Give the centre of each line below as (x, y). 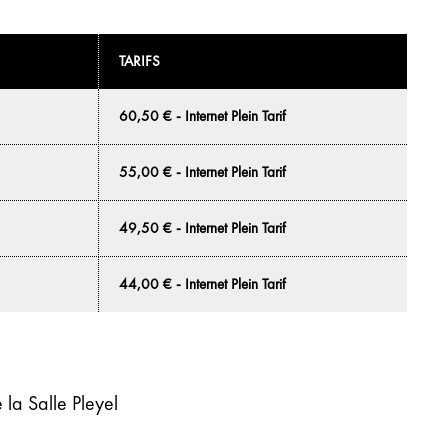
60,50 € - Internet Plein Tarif (203, 116)
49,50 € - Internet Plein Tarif (203, 228)
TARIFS (140, 61)
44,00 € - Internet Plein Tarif (203, 284)
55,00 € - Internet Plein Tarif (203, 172)
